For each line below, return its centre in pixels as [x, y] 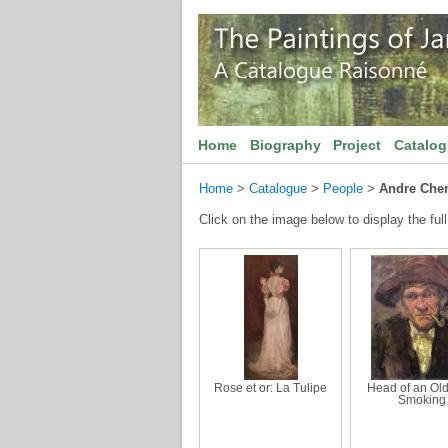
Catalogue [278, 188]
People [343, 188]
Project [357, 145]
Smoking [421, 400]
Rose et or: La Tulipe [270, 388]
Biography [285, 145]
